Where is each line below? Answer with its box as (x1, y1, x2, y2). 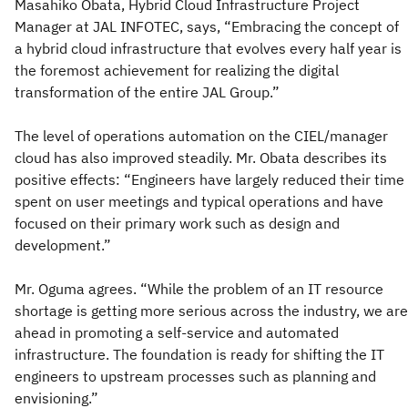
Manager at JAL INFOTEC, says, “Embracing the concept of (15, 16, 399, 36)
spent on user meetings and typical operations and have (15, 191, 383, 210)
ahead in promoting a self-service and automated (15, 322, 339, 342)
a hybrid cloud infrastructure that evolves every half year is (15, 38, 402, 57)
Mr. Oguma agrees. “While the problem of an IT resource (15, 279, 383, 298)
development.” (15, 235, 111, 254)
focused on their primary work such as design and (15, 213, 340, 232)
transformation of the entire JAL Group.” (15, 82, 280, 101)
